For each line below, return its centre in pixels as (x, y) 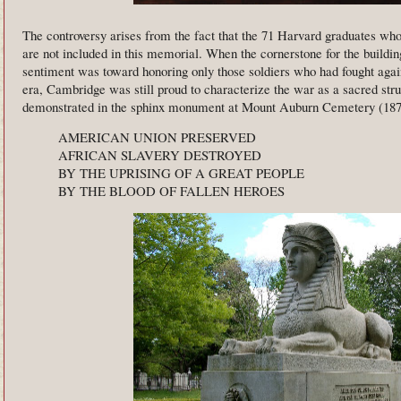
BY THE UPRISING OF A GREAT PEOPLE (181, 173)
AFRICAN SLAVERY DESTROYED (160, 155)
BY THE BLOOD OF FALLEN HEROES (171, 191)
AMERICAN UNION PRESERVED (157, 137)
